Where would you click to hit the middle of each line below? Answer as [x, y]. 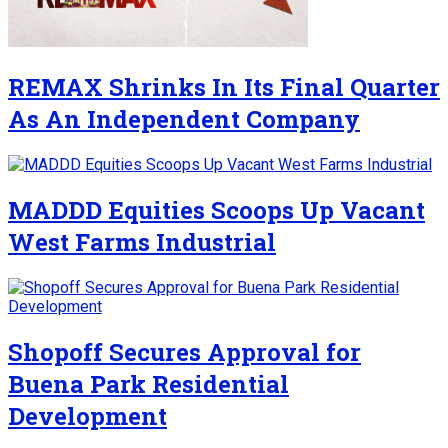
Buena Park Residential [148, 383]
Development [87, 415]
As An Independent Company [184, 119]
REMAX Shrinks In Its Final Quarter [224, 87]
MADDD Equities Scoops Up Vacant [216, 209]
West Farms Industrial [142, 241]
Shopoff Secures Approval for [184, 351]
